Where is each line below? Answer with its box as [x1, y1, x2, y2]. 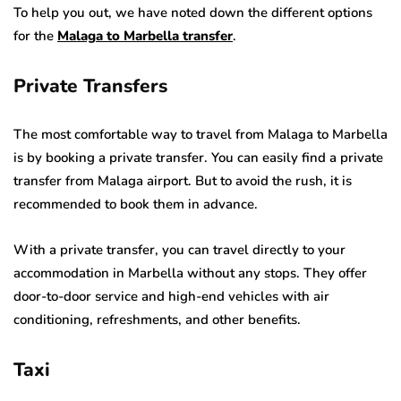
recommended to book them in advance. [13, 194, 258, 213]
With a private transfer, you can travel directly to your [13, 240, 346, 259]
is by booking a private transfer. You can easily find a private [13, 148, 383, 166]
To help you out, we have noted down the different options [13, 3, 372, 21]
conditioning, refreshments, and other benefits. [13, 310, 301, 328]
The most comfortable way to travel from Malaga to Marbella [13, 124, 388, 143]
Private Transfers [13, 73, 167, 98]
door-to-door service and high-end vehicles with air [13, 286, 329, 305]
